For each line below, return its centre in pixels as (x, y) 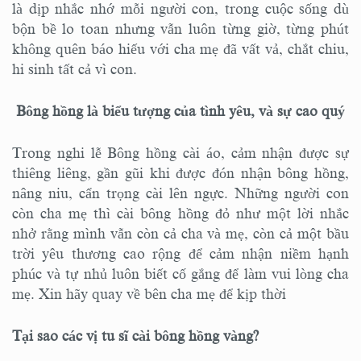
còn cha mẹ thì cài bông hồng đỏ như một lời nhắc (180, 213)
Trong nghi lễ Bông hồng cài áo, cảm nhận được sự (180, 153)
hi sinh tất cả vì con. (75, 69)
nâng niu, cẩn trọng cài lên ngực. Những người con (180, 193)
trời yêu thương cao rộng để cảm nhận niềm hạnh (180, 253)
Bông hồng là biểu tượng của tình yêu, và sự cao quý (178, 111)
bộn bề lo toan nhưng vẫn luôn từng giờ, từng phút (180, 29)
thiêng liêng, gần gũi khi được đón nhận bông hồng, (180, 173)
